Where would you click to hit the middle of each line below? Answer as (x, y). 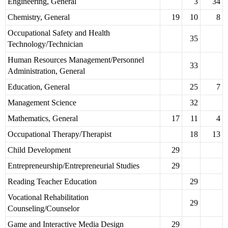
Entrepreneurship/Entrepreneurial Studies (74, 166)
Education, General (39, 87)
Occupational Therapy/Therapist (60, 134)
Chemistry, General (39, 17)
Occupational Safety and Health (59, 33)
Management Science (42, 103)
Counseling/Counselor (44, 209)
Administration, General (46, 71)
